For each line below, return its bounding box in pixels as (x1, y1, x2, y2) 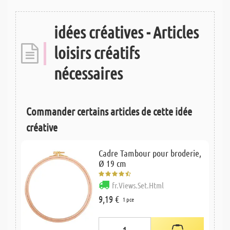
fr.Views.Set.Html (111, 180, 164, 190)
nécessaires (54, 63, 123, 83)
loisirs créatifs (54, 42, 140, 63)
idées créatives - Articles (54, 22, 199, 42)
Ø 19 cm (98, 157, 126, 169)
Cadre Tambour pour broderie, (98, 147, 201, 159)
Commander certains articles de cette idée (26, 104, 192, 118)
